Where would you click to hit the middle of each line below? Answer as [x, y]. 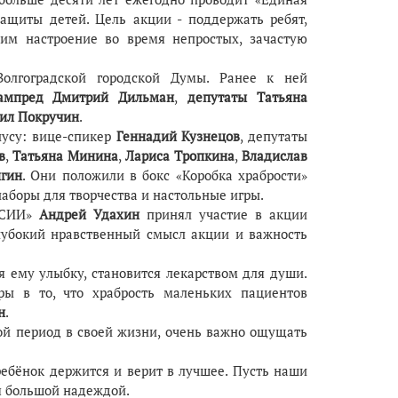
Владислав [275, 155]
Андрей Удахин [93, 214]
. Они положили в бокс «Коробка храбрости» [165, 175]
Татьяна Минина [66, 155]
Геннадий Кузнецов [178, 136]
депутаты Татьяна [243, 97]
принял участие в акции [227, 214]
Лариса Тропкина [180, 155]
